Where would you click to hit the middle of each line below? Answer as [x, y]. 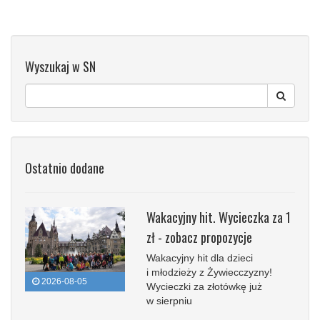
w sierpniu [169, 300]
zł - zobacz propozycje [199, 237]
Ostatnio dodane [65, 167]
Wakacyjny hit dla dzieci [200, 257]
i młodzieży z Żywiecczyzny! [209, 272]
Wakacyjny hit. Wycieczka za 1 [219, 217]
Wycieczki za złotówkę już [204, 286]
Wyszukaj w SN [60, 66]
